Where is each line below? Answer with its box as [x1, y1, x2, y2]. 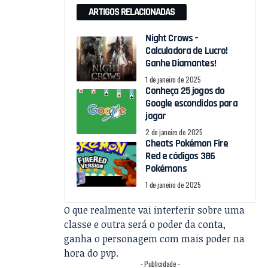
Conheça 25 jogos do [145, 84, 225, 98]
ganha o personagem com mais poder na [64, 232, 245, 246]
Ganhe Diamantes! [145, 57, 216, 71]
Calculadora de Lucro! [145, 44, 228, 58]
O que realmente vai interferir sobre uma [64, 203, 245, 217]
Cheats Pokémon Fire [145, 137, 229, 151]
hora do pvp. [64, 246, 119, 260]
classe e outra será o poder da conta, [64, 218, 226, 232]
